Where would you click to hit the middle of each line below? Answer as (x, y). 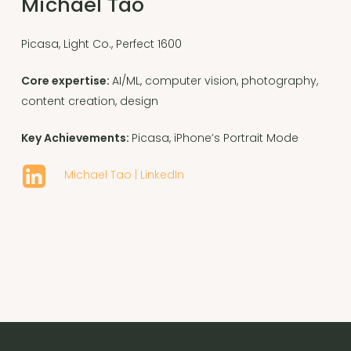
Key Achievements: (76, 138)
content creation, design (89, 101)
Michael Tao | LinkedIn (124, 175)
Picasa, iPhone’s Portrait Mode (215, 138)
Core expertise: (66, 81)
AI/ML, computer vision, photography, (215, 81)
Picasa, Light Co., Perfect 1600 (101, 44)
